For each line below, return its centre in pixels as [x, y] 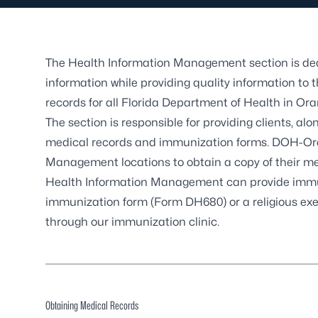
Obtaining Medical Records [92, 306]
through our [78, 222]
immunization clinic [164, 222]
